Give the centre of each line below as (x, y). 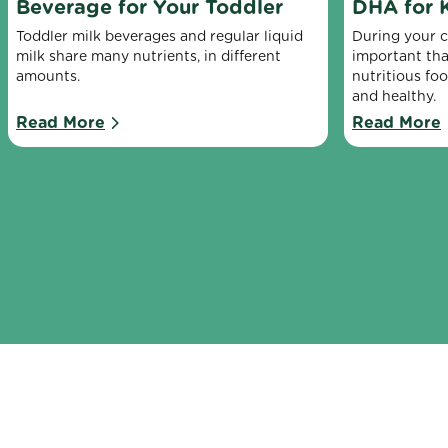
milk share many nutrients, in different (148, 56)
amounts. (48, 76)
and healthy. (394, 96)
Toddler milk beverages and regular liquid (159, 36)
